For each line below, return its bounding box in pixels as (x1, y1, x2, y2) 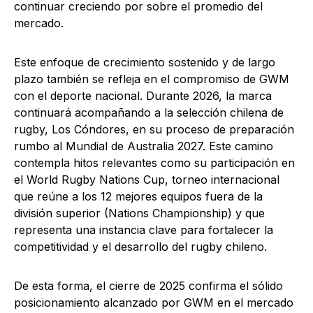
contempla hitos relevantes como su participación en (14, 156, 295, 170)
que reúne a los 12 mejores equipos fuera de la (14, 189, 263, 204)
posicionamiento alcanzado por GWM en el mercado (14, 296, 293, 310)
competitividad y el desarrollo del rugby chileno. (14, 240, 267, 254)
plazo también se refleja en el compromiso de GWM (14, 72, 289, 87)
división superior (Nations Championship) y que (14, 206, 265, 221)
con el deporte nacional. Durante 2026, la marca (14, 89, 272, 103)
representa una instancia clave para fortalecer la (14, 223, 273, 238)
